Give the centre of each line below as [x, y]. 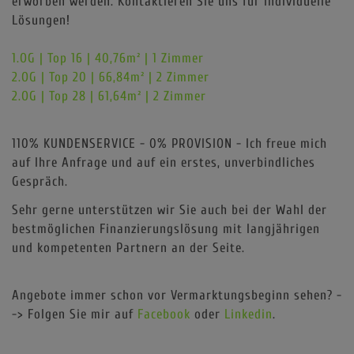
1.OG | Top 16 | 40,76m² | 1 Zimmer [108, 58]
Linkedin [249, 314]
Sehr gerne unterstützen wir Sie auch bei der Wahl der [169, 209]
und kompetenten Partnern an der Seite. [128, 247]
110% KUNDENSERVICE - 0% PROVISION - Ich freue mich [169, 143]
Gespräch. [42, 181]
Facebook [164, 314]
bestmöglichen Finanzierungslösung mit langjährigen [166, 228]
